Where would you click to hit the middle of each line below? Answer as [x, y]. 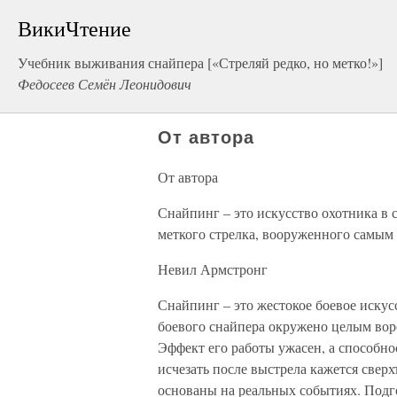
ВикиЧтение [74, 28]
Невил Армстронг [213, 269]
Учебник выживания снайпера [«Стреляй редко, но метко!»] [200, 62]
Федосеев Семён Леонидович [105, 84]
